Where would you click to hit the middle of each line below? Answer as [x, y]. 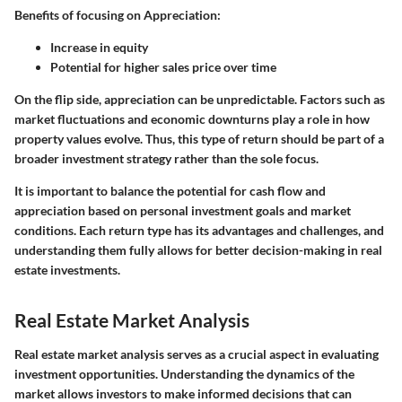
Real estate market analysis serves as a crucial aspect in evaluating [197, 354]
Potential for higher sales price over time [163, 67]
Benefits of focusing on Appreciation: [118, 15]
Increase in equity [99, 48]
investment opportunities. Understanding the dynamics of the [184, 373]
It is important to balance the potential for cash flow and [170, 191]
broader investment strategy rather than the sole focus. [166, 159]
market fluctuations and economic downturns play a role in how [192, 119]
